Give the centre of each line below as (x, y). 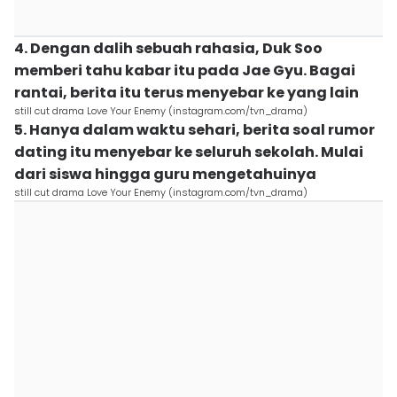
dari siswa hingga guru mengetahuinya (165, 174)
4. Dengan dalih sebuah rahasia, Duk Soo (168, 48)
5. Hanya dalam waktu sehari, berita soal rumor (195, 130)
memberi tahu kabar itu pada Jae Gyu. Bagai (185, 70)
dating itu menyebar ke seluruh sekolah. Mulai (189, 152)
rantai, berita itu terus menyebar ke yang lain (187, 93)
